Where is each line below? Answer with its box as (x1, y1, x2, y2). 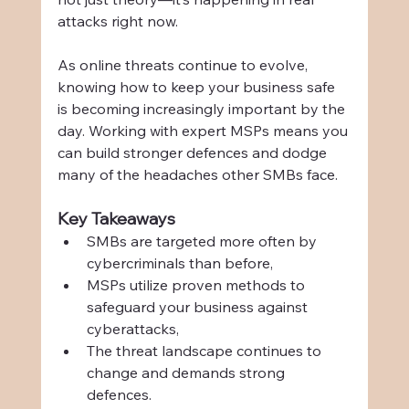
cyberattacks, (86, 319, 179, 338)
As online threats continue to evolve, (57, 55, 311, 74)
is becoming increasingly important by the (57, 99, 349, 118)
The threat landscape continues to (86, 341, 325, 360)
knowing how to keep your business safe (57, 77, 339, 96)
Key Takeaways (57, 207, 175, 229)
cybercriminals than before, (86, 253, 273, 272)
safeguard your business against (86, 297, 311, 316)
